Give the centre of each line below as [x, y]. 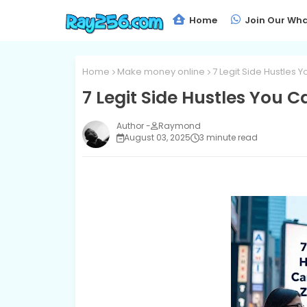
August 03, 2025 [157, 137]
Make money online [161, 72]
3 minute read [228, 137]
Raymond [179, 126]
